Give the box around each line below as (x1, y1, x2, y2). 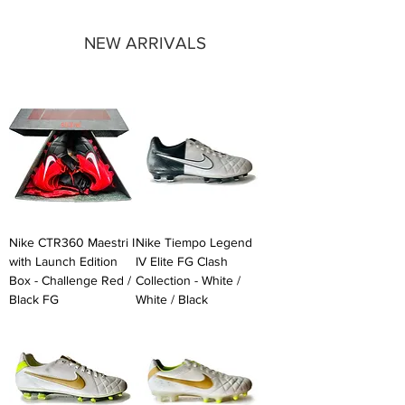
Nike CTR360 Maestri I (9, 234, 135, 250)
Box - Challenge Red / (9, 272, 131, 287)
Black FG (9, 291, 59, 306)
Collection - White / (135, 272, 240, 287)
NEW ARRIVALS (84, 33, 206, 52)
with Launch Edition (9, 253, 118, 268)
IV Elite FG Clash (135, 253, 228, 268)
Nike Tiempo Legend (135, 234, 252, 250)
